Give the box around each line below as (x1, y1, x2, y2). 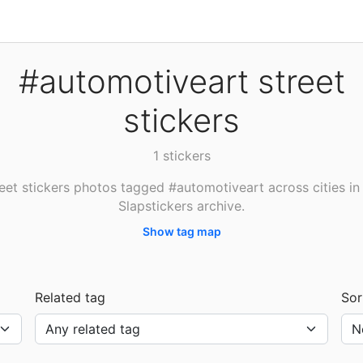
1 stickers (152, 147, 211, 164)
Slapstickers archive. (118, 198, 245, 214)
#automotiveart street (18, 62, 345, 101)
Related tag (35, 289, 106, 305)
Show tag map (142, 224, 221, 238)
